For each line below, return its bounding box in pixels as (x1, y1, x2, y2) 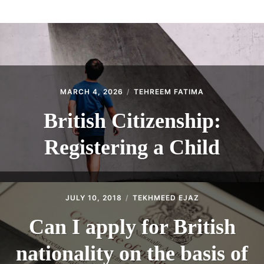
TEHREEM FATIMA (134, 87, 204, 96)
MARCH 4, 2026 (60, 87, 123, 96)
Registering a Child (44, 135, 220, 159)
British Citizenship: (43, 108, 221, 133)
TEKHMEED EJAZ (132, 193, 199, 202)
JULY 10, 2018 (65, 193, 122, 202)
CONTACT (20, 21, 68, 33)
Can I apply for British (28, 214, 236, 239)
